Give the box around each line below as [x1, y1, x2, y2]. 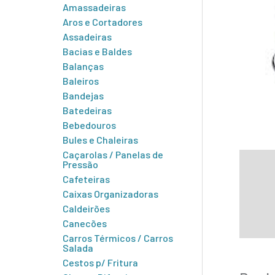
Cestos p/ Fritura [63, 256, 138, 268]
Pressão [63, 158, 98, 170]
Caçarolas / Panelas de [63, 148, 163, 160]
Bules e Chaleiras [63, 133, 138, 145]
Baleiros [63, 74, 99, 87]
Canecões [63, 217, 107, 229]
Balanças [63, 60, 104, 72]
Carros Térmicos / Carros [63, 231, 173, 244]
